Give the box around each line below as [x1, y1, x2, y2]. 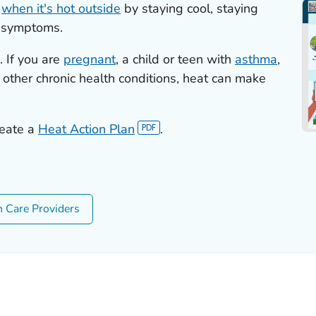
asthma [234, 50, 277, 68]
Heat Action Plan [37, 120, 135, 138]
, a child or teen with [115, 50, 235, 68]
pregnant [63, 50, 116, 68]
